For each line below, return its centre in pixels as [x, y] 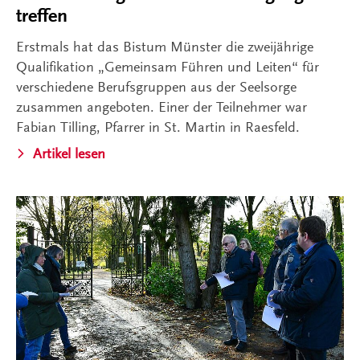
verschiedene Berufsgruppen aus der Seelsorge [156, 86]
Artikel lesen [69, 153]
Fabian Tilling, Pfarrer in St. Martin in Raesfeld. [158, 127]
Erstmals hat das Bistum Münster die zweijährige [165, 46]
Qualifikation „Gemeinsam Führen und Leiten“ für [168, 66]
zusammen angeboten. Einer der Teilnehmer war [162, 106]
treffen [42, 15]
